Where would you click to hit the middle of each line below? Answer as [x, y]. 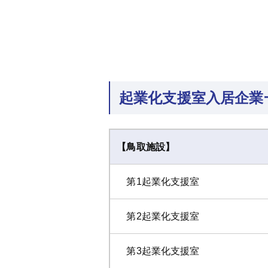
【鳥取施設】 [146, 147]
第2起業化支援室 [158, 216]
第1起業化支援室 [158, 181]
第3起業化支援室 [158, 251]
